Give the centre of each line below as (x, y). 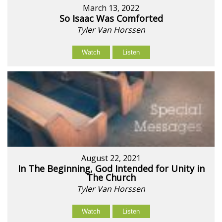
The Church (111, 178)
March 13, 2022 (111, 8)
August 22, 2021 (111, 158)
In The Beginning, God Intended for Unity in (111, 169)
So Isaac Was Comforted (111, 19)
